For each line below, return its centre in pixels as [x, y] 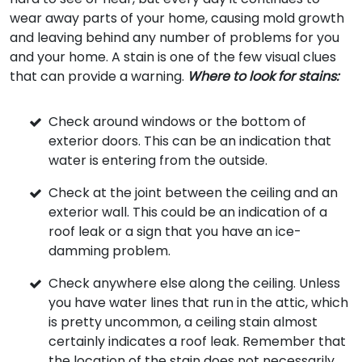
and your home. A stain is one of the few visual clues [173, 57]
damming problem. [109, 251]
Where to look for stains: [263, 76]
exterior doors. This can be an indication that [190, 141]
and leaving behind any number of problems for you [175, 38]
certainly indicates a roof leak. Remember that [197, 341]
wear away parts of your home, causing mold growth [177, 18]
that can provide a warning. [99, 76]
